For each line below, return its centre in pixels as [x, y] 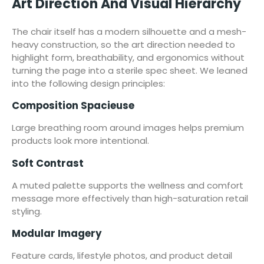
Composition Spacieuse [73, 106]
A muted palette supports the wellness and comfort [128, 185]
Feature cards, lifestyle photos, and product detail [122, 255]
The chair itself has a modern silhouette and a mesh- [129, 31]
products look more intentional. [80, 141]
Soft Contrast [48, 163]
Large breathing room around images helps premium [128, 128]
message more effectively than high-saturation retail [130, 198]
